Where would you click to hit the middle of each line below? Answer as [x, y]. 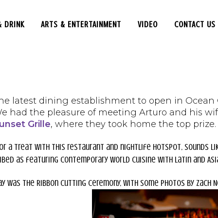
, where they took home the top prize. [133, 124]
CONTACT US [195, 24]
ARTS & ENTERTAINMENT [81, 24]
